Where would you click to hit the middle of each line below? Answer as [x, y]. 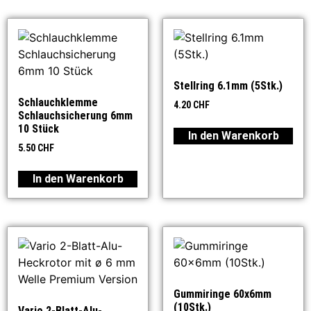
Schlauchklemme [58, 102]
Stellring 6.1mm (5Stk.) [228, 85]
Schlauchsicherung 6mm [75, 115]
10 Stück [39, 128]
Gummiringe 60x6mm [222, 294]
